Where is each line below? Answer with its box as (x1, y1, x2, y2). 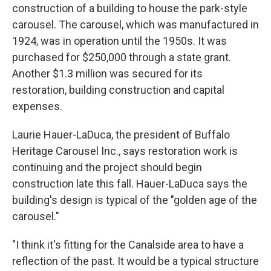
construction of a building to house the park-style (12, 2, 247, 15)
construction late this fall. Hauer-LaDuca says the (12, 177, 247, 191)
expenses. (12, 100, 62, 113)
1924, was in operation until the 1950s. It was (12, 34, 227, 48)
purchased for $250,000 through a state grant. (12, 51, 231, 64)
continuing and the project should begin (12, 161, 202, 174)
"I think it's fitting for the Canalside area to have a (12, 238, 244, 252)
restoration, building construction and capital (12, 83, 224, 97)
